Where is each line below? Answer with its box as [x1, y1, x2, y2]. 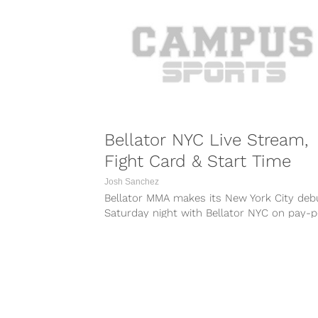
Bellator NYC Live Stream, [104, 130, 308, 150]
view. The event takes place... [104, 221, 248, 235]
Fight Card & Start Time [104, 151, 291, 172]
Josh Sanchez [104, 177, 159, 187]
